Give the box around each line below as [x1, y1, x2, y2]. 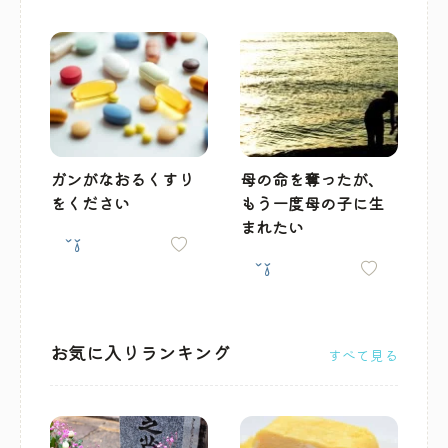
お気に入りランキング [50, 338, 231, 365]
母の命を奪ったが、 [240, 166, 385, 191]
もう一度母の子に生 [240, 190, 385, 215]
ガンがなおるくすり [50, 166, 195, 191]
